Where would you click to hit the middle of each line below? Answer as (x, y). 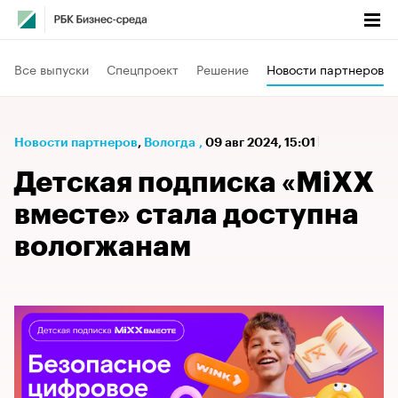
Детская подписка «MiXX (194, 183)
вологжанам (103, 247)
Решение (223, 68)
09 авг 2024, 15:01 (262, 142)
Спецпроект (143, 68)
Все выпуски (52, 68)
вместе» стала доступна (187, 215)
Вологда (170, 142)
